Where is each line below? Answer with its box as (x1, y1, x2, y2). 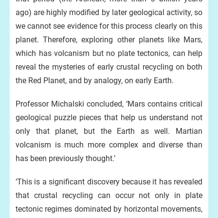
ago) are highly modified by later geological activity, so (16, 8, 202, 17)
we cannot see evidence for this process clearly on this (16, 21, 202, 31)
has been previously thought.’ (16, 154, 115, 163)
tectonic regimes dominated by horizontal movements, (16, 204, 202, 214)
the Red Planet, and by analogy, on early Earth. (16, 76, 174, 85)
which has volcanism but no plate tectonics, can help (16, 49, 202, 58)
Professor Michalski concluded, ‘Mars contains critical (16, 99, 202, 109)
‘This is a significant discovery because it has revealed (16, 177, 202, 186)
